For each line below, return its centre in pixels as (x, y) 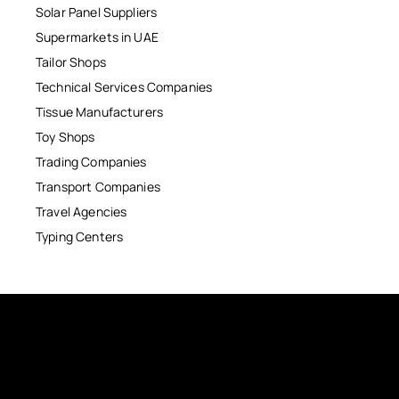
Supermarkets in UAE (97, 37)
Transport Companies (98, 187)
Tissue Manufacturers (99, 112)
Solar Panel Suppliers (97, 12)
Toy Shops (65, 137)
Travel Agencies (81, 212)
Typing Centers (80, 237)
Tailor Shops (71, 62)
